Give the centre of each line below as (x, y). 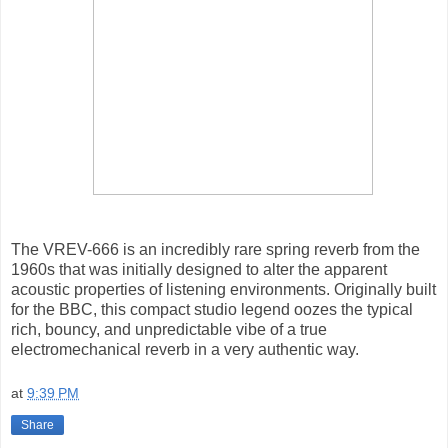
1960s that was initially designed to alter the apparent (199, 270)
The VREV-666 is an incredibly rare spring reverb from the (215, 250)
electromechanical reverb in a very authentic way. (185, 350)
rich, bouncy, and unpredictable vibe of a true (169, 330)
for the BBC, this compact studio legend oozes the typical (212, 310)
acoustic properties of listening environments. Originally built (223, 290)
